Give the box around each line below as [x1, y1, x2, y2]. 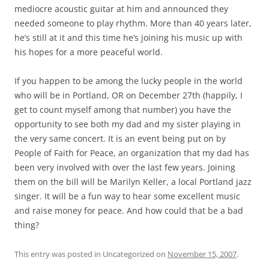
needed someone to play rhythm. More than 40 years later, [14, 17, 252, 29]
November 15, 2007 [168, 248, 237, 259]
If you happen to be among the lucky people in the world [14, 74, 243, 86]
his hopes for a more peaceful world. [14, 46, 163, 58]
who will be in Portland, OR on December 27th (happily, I [14, 89, 243, 101]
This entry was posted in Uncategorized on [14, 248, 168, 259]
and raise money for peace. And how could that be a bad [14, 204, 243, 216]
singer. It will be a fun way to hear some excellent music [14, 190, 240, 202]
